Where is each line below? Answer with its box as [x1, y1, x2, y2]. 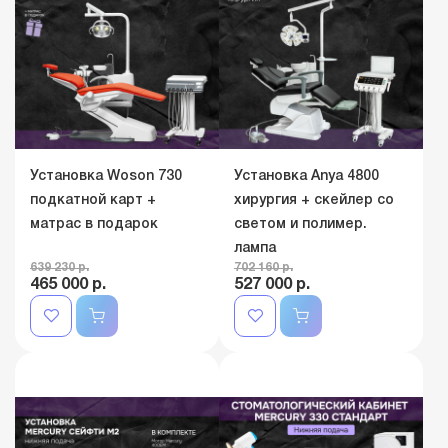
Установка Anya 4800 [234, 170, 379, 183]
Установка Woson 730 [30, 170, 182, 183]
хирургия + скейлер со [234, 194, 394, 207]
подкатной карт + [30, 194, 156, 207]
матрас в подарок [30, 218, 158, 231]
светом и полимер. [234, 218, 367, 231]
